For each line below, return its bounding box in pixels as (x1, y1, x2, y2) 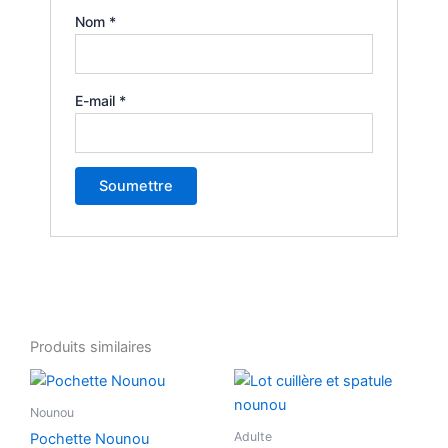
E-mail (75, 91, 120, 109)
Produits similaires (30, 338, 152, 357)
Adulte (234, 428, 272, 444)
